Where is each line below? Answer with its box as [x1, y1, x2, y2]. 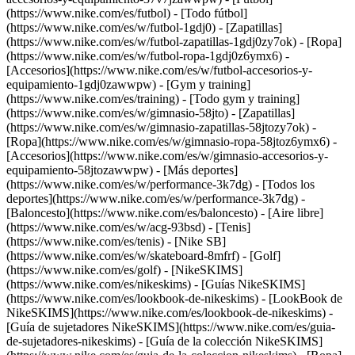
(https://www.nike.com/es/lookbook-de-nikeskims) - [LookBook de [6, 292, 342, 305]
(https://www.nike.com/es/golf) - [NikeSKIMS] [6, 263, 242, 277]
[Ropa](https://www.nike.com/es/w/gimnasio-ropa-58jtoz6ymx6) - [6, 135, 337, 148]
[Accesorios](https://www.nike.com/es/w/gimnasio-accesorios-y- [6, 149, 328, 162]
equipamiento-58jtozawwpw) [6, 163, 156, 177]
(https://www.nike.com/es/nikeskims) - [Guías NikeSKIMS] [6, 277, 305, 291]
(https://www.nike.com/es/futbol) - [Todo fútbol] [6, 6, 247, 20]
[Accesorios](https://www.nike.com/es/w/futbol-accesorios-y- [6, 63, 312, 77]
